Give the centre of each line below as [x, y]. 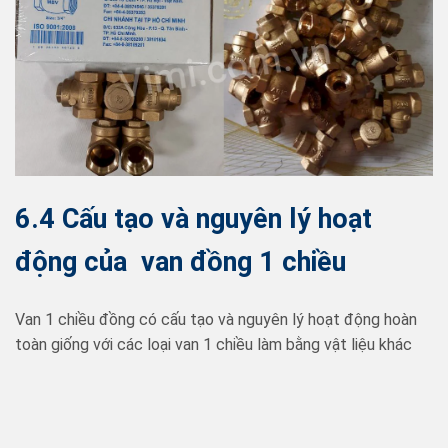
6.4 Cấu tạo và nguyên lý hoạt [193, 219]
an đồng [207, 262]
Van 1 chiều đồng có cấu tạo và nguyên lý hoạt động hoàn [216, 319]
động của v [85, 262]
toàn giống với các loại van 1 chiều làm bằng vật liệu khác [213, 344]
